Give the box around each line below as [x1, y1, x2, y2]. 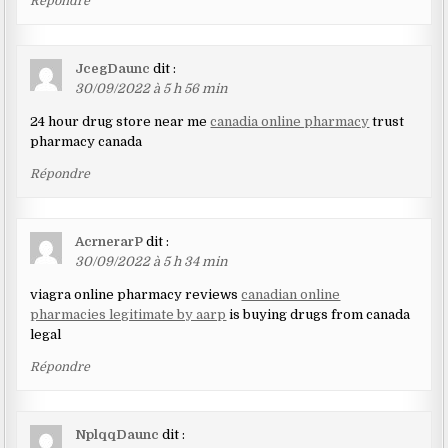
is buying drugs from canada [226, 307, 411, 323]
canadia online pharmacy [210, 114, 370, 130]
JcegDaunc [75, 61, 151, 77]
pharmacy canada [30, 134, 143, 150]
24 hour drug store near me [30, 114, 211, 130]
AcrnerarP [75, 234, 144, 250]
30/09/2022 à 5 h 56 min [75, 81, 229, 97]
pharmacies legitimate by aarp [30, 307, 227, 323]
